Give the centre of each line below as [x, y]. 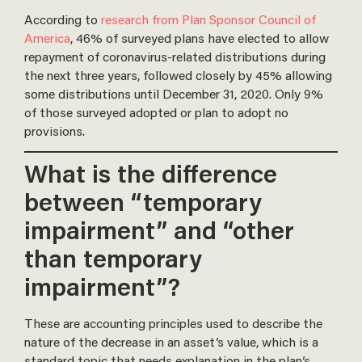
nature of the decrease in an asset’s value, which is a [171, 341]
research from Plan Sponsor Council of [208, 19]
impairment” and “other [159, 229]
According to [63, 19]
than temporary [113, 257]
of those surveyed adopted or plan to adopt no [156, 112]
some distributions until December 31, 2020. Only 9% [174, 93]
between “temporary [143, 201]
